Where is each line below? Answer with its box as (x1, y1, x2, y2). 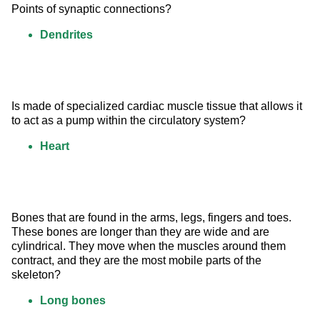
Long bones (40, 294, 106, 307)
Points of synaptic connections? (11, 3, 171, 16)
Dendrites (40, 29, 93, 41)
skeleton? (11, 269, 61, 281)
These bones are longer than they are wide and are (11, 226, 272, 239)
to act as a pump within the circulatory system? (11, 114, 246, 127)
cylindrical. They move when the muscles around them (11, 240, 289, 253)
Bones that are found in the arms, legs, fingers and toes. (11, 211, 294, 224)
